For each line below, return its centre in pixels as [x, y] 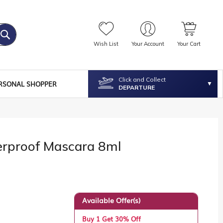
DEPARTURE [137, 88]
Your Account [148, 44]
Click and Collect [142, 80]
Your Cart [189, 44]
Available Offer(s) [111, 200]
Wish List [106, 44]
